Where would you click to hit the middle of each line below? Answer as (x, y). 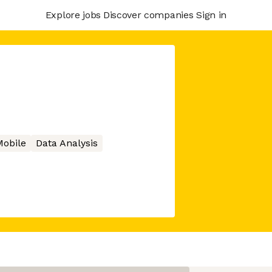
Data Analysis (66, 143)
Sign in (211, 15)
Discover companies (148, 15)
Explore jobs (73, 15)
